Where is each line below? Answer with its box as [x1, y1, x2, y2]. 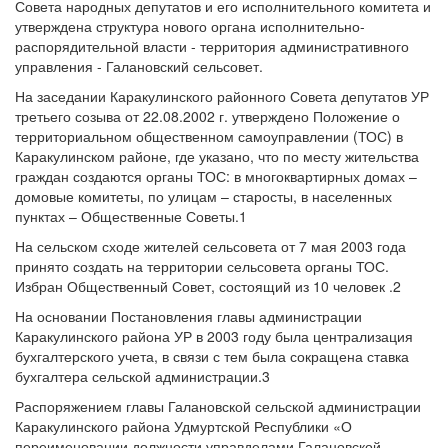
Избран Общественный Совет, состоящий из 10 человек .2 [15, 276, 401, 296]
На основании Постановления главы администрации [15, 306, 362, 326]
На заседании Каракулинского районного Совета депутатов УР [15, 86, 429, 106]
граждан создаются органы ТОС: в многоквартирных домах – [15, 166, 417, 186]
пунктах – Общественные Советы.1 [15, 206, 247, 226]
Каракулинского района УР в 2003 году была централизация [15, 326, 413, 346]
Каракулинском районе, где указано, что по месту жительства [15, 146, 419, 166]
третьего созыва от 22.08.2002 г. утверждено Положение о [15, 106, 400, 126]
